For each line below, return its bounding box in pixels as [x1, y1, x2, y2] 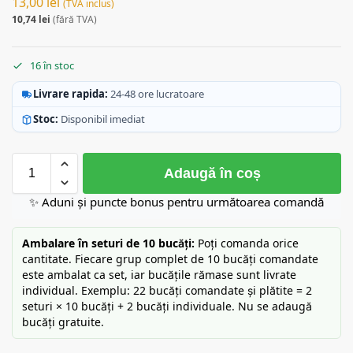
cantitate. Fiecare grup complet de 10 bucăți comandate [22, 252, 318, 266]
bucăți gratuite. [22, 315, 104, 329]
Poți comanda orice [195, 236, 299, 251]
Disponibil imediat [61, 113, 145, 126]
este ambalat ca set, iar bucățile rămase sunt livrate [22, 268, 296, 282]
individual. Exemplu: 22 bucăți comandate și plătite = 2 [22, 284, 312, 298]
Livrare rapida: [33, 87, 108, 101]
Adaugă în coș [163, 165, 261, 182]
